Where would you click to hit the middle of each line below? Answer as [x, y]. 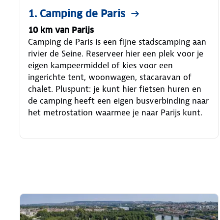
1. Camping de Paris [77, 14]
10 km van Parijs [61, 30]
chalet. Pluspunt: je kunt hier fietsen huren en [115, 89]
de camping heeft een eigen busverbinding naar [118, 100]
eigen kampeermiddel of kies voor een [100, 65]
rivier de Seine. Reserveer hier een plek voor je [116, 53]
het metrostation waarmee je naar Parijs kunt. [115, 112]
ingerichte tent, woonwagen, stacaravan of [110, 77]
